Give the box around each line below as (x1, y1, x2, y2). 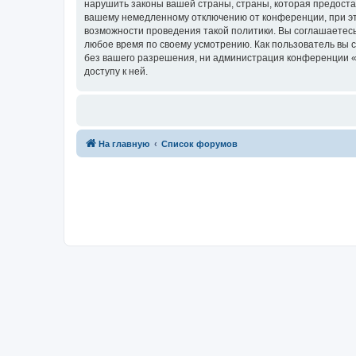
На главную (99, 139, 149, 149)
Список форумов (161, 139, 238, 149)
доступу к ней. (84, 66, 148, 77)
